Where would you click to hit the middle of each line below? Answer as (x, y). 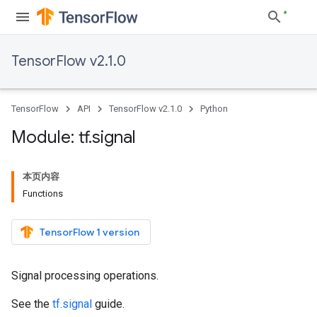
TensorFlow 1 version (90, 232)
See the (32, 304)
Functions (43, 194)
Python (214, 109)
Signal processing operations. (85, 276)
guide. (108, 304)
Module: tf (50, 137)
